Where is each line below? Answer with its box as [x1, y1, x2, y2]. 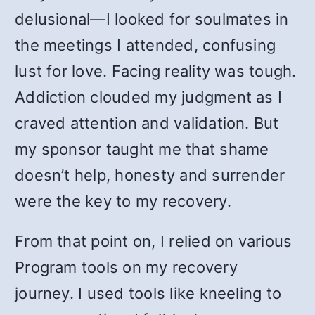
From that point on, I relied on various [15, 232, 292, 250]
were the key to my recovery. [15, 192, 231, 210]
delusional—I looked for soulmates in [15, 10, 289, 28]
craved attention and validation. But [15, 114, 279, 132]
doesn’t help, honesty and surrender [15, 166, 285, 184]
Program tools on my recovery [15, 258, 238, 276]
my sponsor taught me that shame [15, 140, 269, 158]
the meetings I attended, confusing [15, 36, 276, 54]
